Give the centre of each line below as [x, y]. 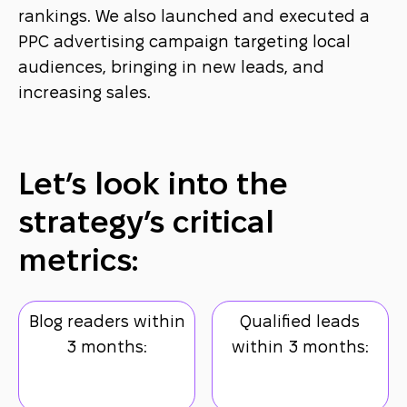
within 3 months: [300, 348]
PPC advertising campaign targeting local [185, 43]
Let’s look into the [154, 186]
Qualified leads [300, 323]
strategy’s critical [147, 224]
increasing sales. [85, 94]
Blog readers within [107, 323]
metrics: [79, 263]
